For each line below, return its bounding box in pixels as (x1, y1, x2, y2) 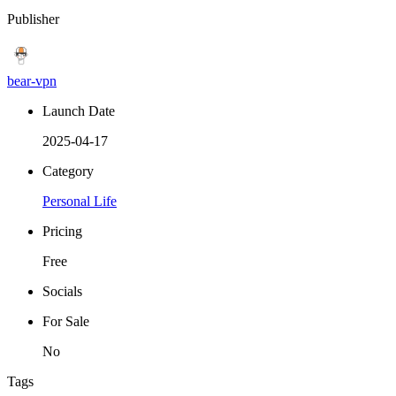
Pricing (42, 223, 82, 239)
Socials (42, 283, 82, 299)
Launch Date (42, 103, 115, 118)
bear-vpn (7, 72, 57, 88)
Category (42, 163, 94, 179)
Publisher (7, 11, 59, 27)
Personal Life (42, 193, 117, 209)
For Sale (42, 313, 89, 329)
